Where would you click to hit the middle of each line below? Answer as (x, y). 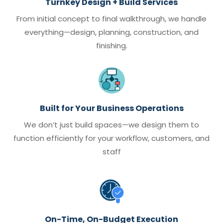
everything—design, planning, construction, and (111, 32)
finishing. (111, 46)
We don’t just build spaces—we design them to (111, 125)
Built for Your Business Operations (111, 109)
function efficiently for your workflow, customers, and (111, 138)
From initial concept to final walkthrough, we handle (111, 19)
